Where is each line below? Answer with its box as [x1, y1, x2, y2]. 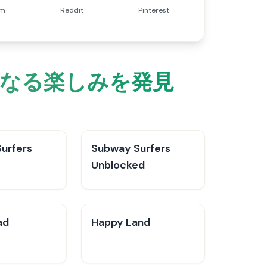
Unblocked [91, 158, 145, 172]
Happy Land [91, 215, 150, 229]
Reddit [60, 5, 83, 15]
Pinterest [138, 5, 170, 15]
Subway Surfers [91, 141, 170, 156]
